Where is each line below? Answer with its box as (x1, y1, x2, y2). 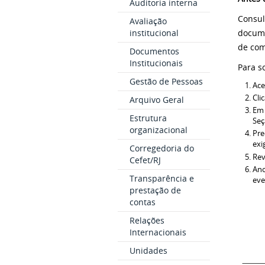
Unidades (129, 245, 167, 256)
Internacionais (129, 227, 186, 238)
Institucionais (129, 57, 183, 69)
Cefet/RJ (129, 154, 161, 166)
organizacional (129, 124, 188, 135)
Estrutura (129, 112, 167, 124)
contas (129, 196, 156, 208)
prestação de (129, 185, 181, 196)
